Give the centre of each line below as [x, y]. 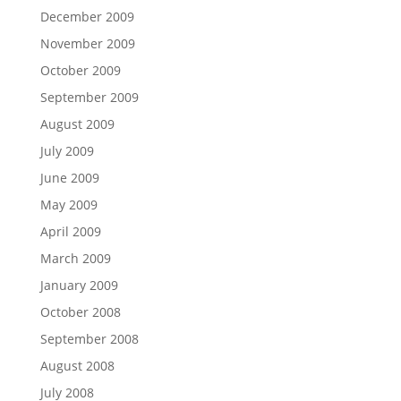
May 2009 [68, 205]
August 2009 [77, 124]
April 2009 [70, 231]
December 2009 [87, 17]
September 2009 [89, 97]
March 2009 [75, 258]
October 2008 [80, 312]
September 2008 [89, 339]
